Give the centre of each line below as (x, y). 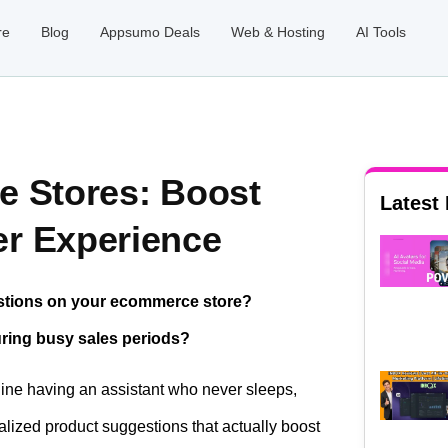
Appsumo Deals (150, 32)
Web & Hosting (278, 32)
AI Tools (381, 32)
